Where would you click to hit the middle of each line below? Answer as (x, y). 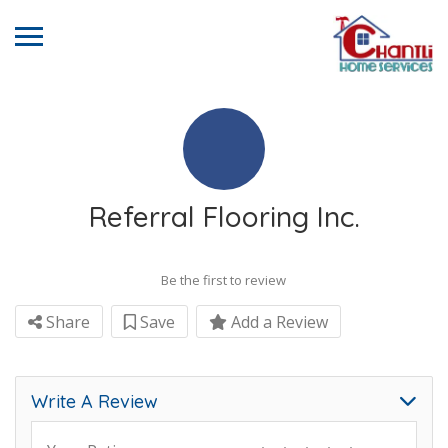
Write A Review (94, 401)
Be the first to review (223, 280)
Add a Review (277, 322)
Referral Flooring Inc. (224, 216)
